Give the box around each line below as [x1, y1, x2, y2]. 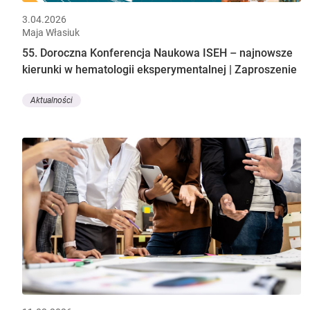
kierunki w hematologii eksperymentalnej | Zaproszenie [22, 63, 297, 77]
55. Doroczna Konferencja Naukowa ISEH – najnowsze [22, 46, 293, 60]
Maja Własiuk [22, 27, 80, 39]
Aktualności [30, 95, 73, 105]
